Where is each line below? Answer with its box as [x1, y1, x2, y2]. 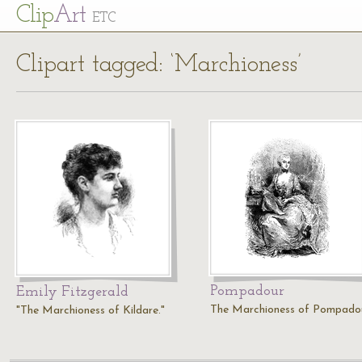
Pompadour [210, 284, 284, 299]
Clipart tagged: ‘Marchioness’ [16, 53, 301, 78]
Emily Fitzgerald [16, 284, 128, 300]
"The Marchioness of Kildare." [16, 305, 165, 317]
